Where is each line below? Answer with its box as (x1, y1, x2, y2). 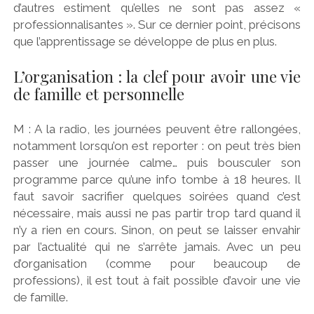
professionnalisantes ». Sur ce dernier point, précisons (13, 18, 301, 32)
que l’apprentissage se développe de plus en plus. (13, 34, 277, 49)
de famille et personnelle (13, 83, 184, 104)
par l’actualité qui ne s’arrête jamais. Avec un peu (13, 240, 301, 254)
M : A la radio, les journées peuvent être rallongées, (13, 122, 301, 137)
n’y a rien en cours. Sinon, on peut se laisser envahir (13, 223, 301, 238)
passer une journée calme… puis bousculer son (13, 156, 301, 170)
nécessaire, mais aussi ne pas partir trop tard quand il (13, 206, 301, 221)
